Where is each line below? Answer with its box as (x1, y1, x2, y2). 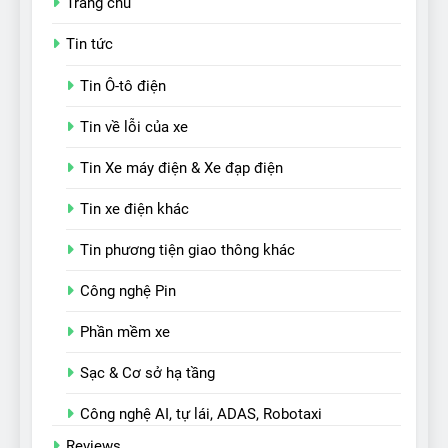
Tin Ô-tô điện (80, 76, 166, 95)
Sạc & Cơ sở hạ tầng (80, 363, 215, 382)
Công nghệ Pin (80, 281, 176, 300)
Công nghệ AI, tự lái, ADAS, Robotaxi (80, 404, 322, 423)
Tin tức (66, 34, 113, 53)
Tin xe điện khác (80, 199, 189, 218)
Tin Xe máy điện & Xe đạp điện (80, 158, 283, 177)
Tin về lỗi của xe (80, 117, 188, 136)
